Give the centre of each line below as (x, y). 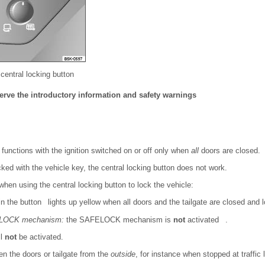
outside (123, 254)
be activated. (40, 237)
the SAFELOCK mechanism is (119, 219)
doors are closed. (230, 151)
